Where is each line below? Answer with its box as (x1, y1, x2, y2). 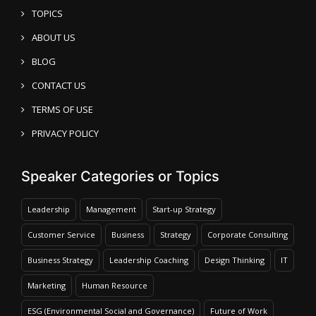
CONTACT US (32, 79, 86, 92)
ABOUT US (32, 31, 75, 44)
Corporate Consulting (207, 229, 288, 240)
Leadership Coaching (109, 255, 188, 265)
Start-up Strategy (152, 204, 216, 214)
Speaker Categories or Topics (21, 168, 219, 185)
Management (86, 204, 136, 214)
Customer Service (28, 229, 95, 240)
